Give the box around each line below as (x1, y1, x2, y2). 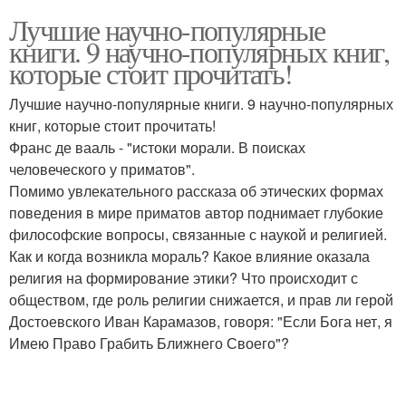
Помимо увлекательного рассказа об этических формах (9, 180, 383, 201)
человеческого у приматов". (9, 159, 195, 179)
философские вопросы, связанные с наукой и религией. (9, 224, 387, 245)
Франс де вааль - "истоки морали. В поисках (9, 137, 305, 158)
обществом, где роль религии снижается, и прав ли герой (9, 289, 393, 310)
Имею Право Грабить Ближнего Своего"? (9, 333, 289, 353)
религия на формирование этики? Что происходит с (9, 267, 358, 288)
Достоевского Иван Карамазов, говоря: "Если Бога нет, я (9, 311, 392, 332)
